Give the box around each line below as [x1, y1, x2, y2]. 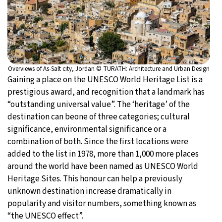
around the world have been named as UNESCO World [7, 160, 198, 172]
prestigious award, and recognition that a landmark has [7, 86, 205, 98]
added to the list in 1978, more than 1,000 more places [7, 148, 199, 160]
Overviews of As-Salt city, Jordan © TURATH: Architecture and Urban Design [8, 64, 210, 73]
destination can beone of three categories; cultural [7, 111, 190, 123]
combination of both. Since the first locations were [7, 135, 188, 148]
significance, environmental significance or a [7, 123, 166, 135]
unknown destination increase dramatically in [7, 185, 171, 197]
